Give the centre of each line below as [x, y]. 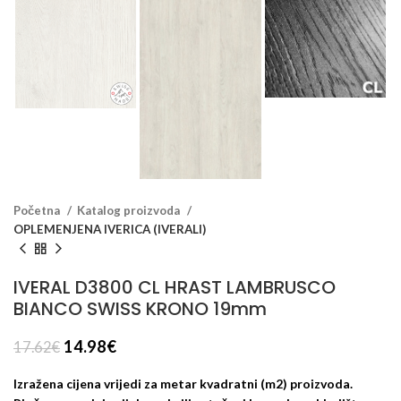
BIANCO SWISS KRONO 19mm [140, 308]
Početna [38, 210]
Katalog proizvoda [130, 210]
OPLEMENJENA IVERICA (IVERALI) [110, 229]
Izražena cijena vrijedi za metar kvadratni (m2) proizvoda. [183, 383]
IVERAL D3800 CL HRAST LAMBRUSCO [175, 287]
